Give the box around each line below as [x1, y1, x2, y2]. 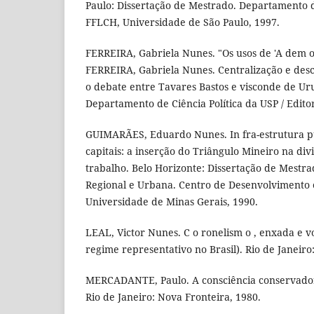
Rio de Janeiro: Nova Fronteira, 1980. [86, 289, 261, 303]
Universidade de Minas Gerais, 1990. [86, 194, 258, 208]
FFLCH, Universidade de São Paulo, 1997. [86, 15, 280, 29]
